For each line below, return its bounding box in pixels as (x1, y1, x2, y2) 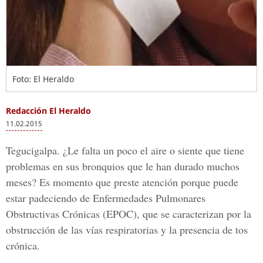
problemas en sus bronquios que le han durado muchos (6, 159, 240, 173)
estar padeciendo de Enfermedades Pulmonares (6, 191, 205, 205)
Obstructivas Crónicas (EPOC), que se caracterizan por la (6, 207, 251, 221)
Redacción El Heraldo (6, 105, 91, 116)
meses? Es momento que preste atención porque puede (6, 175, 238, 189)
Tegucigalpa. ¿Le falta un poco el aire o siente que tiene (6, 143, 244, 157)
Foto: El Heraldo (12, 73, 74, 85)
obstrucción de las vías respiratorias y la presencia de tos (6, 222, 248, 237)
